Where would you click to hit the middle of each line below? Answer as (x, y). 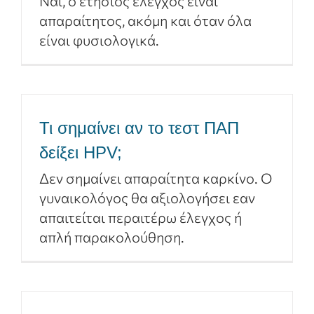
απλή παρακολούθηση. (112, 237)
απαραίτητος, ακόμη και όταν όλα (146, 20)
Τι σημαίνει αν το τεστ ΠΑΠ (139, 128)
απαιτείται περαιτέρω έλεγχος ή (141, 217)
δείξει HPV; (81, 152)
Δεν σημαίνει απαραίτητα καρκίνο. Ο (156, 178)
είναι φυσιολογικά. (100, 40)
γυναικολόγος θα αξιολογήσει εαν (148, 198)
